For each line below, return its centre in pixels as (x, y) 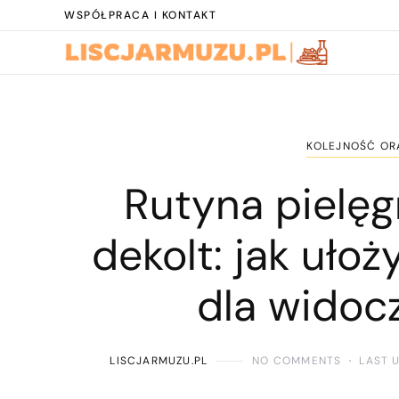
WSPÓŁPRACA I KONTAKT (140, 15)
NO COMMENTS (297, 361)
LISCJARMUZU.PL (159, 361)
